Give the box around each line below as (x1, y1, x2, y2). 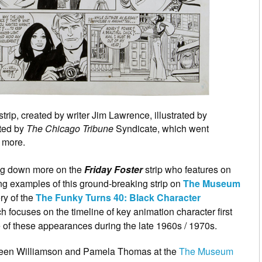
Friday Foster (84, 162, 143, 176)
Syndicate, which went (113, 121, 209, 135)
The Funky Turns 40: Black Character (36, 190, 201, 204)
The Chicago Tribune (26, 121, 113, 135)
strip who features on (143, 162, 231, 176)
